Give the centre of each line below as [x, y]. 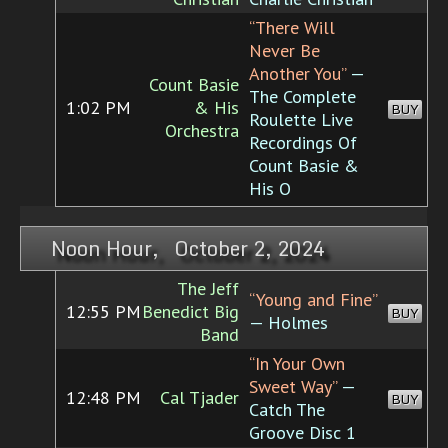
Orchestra [202, 131]
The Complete [302, 97]
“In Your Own [297, 364]
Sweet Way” [293, 387]
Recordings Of [303, 143]
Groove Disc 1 [302, 433]
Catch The [287, 410]
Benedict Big [190, 312]
